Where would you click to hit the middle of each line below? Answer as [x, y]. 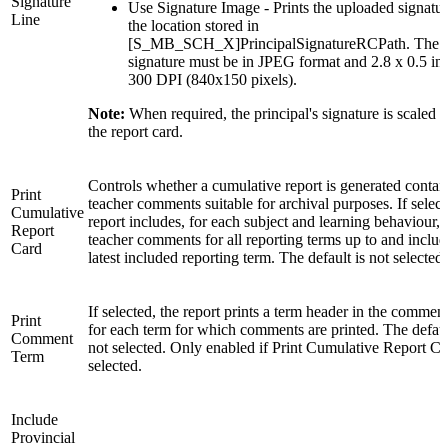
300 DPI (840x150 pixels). [212, 80]
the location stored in [193, 26]
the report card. [135, 132]
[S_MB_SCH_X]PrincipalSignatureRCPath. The [283, 44]
